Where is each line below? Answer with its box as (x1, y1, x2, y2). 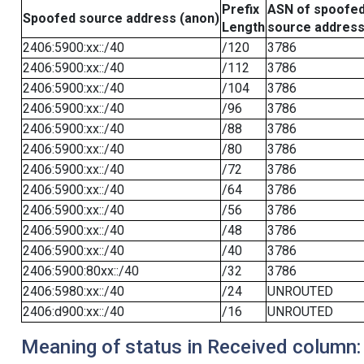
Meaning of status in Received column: (20, 335, 361, 358)
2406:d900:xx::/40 (22, 303, 124, 319)
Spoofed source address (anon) (22, 10, 219, 26)
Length (221, 19, 265, 35)
